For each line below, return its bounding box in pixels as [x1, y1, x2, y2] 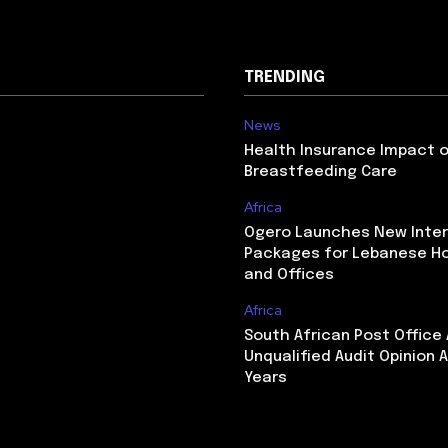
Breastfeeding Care [244, 164, 397, 181]
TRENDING [244, 69, 325, 87]
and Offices [244, 267, 334, 284]
